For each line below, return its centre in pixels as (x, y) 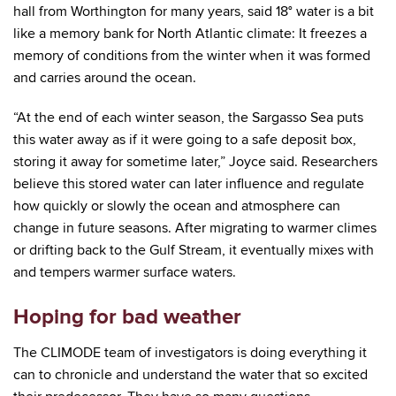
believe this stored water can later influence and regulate (189, 184)
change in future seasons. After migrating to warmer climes (195, 228)
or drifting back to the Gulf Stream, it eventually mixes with (194, 251)
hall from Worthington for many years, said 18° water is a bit (194, 12)
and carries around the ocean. (105, 78)
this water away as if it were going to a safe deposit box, (185, 140)
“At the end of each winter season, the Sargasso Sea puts (188, 118)
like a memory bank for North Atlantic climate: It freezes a (190, 34)
